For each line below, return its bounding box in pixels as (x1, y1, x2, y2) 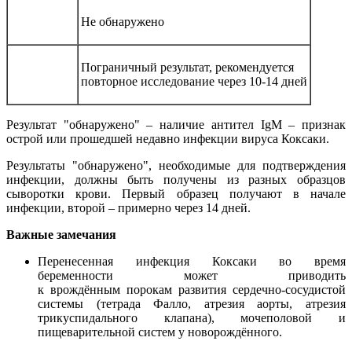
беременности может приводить (38, 268, 346, 282)
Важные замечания (6, 227, 116, 241)
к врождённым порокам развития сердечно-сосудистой (38, 282, 346, 296)
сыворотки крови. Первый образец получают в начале (6, 186, 346, 200)
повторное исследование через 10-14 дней (81, 74, 307, 88)
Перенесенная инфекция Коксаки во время (38, 254, 346, 268)
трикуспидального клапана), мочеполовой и (38, 310, 346, 324)
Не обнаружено (81, 14, 164, 28)
